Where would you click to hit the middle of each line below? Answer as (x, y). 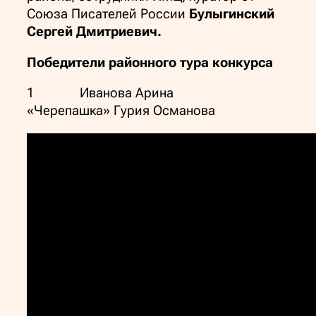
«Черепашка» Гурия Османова (121, 111)
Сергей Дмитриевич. (94, 32)
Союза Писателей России (108, 14)
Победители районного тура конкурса (150, 62)
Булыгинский (232, 14)
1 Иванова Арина (123, 93)
